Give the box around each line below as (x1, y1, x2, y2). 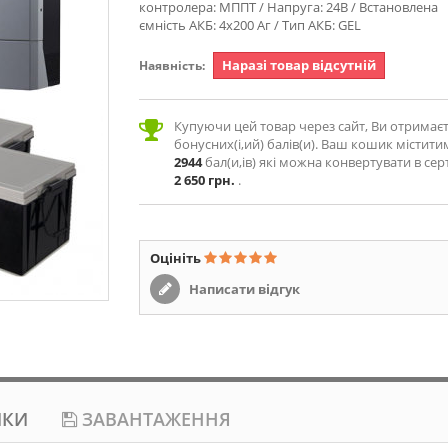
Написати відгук (186, 280, 300, 298)
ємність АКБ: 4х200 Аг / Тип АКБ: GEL (139, 16, 361, 34)
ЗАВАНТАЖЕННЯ (77, 407, 231, 431)
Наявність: (139, 57, 205, 74)
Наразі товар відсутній (222, 56, 376, 74)
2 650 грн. (174, 171, 235, 189)
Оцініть (150, 249, 204, 267)
